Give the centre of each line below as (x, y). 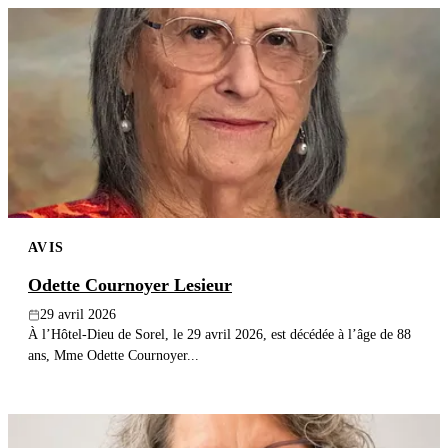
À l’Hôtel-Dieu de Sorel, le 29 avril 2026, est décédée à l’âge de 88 (219, 334)
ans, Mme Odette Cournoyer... (113, 355)
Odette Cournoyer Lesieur (130, 285)
